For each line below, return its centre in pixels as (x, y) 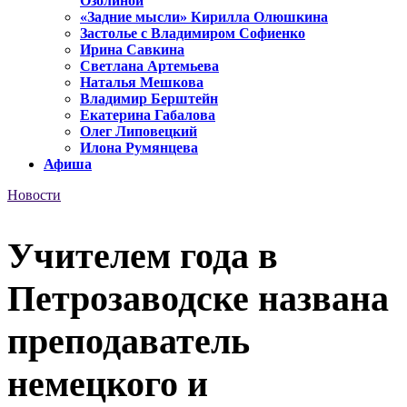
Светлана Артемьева (149, 66)
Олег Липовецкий (139, 132)
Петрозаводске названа (198, 298)
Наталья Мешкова (142, 83)
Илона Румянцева (139, 148)
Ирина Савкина (132, 50)
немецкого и (108, 383)
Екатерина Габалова (148, 115)
